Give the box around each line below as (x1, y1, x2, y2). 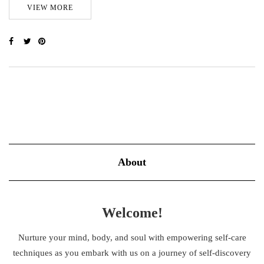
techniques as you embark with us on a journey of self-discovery (13, 248, 251, 258)
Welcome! (101, 205, 163, 221)
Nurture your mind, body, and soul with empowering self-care (18, 233, 246, 243)
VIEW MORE (27, 4, 73, 12)
